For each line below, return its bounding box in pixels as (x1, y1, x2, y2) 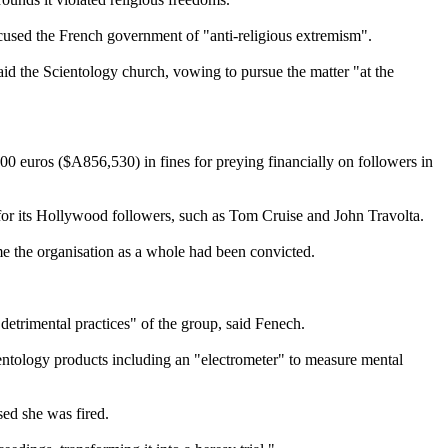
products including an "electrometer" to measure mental (50, 350, 403, 368)
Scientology (43, 62, 118, 80)
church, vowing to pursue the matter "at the (118, 62, 394, 80)
